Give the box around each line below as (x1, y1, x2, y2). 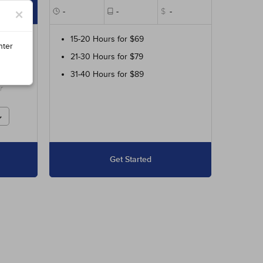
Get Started (109, 154, 151, 164)
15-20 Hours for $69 (70, 34, 144, 44)
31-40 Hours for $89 (70, 69, 144, 79)
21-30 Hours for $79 (70, 52, 144, 62)
